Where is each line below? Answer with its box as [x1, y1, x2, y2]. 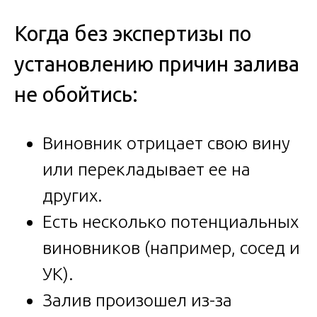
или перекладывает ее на [42, 159, 250, 180]
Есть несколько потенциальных [42, 212, 299, 232]
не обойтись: [14, 82, 138, 106]
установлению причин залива [14, 52, 299, 76]
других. [42, 185, 103, 206]
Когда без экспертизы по [14, 21, 251, 45]
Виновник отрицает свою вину [42, 133, 290, 154]
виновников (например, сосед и [42, 238, 300, 258]
